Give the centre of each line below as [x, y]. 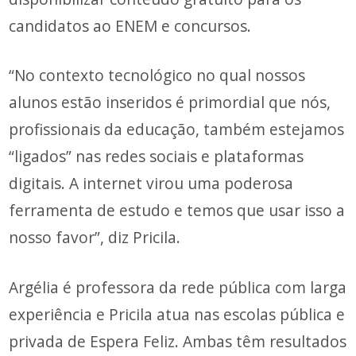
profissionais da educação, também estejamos [177, 130]
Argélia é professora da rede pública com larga [178, 288]
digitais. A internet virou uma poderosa [151, 184]
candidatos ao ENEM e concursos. [130, 25]
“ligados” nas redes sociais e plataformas [157, 157]
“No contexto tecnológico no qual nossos [157, 75]
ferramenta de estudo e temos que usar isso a [177, 211]
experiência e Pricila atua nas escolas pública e [177, 315]
